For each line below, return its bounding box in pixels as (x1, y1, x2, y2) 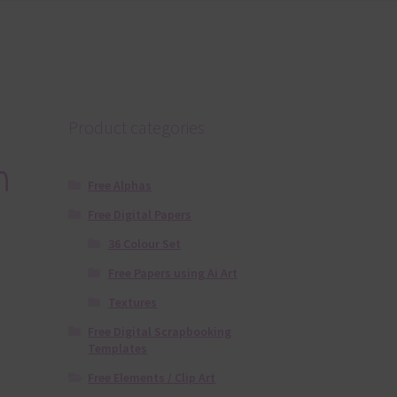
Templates (88, 340, 148, 357)
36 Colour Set (107, 236, 181, 253)
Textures (107, 294, 157, 311)
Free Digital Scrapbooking (88, 323, 232, 340)
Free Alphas (88, 177, 152, 194)
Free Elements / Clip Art (88, 370, 216, 386)
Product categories (67, 115, 205, 138)
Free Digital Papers (88, 206, 192, 223)
